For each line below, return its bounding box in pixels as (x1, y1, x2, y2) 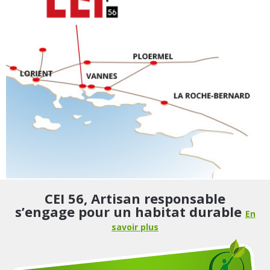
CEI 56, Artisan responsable (45, 189, 225, 207)
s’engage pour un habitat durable (14, 202, 245, 221)
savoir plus (111, 221, 159, 233)
